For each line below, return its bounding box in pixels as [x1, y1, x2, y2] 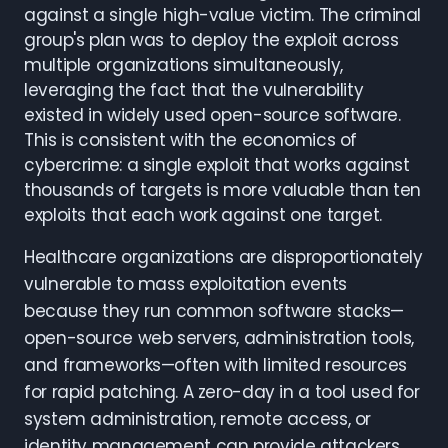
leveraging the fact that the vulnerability [24, 78, 364, 102]
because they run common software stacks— [24, 299, 405, 323]
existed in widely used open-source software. [24, 103, 401, 127]
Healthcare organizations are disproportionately [24, 245, 423, 269]
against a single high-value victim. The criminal [24, 3, 422, 27]
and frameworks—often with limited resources [24, 353, 407, 377]
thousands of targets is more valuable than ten [24, 178, 421, 202]
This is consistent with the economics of [24, 128, 358, 152]
